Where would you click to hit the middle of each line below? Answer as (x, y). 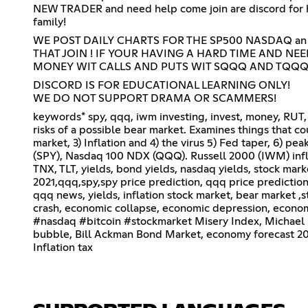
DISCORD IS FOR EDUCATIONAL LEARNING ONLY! (162, 85)
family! (49, 22)
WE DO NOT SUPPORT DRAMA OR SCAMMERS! (155, 98)
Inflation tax (63, 247)
